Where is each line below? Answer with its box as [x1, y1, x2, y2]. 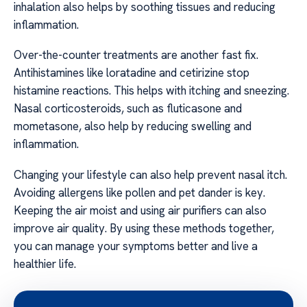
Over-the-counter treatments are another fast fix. [14, 47, 258, 63]
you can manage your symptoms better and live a [14, 238, 258, 254]
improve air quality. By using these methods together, [14, 220, 274, 236]
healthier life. [14, 256, 76, 271]
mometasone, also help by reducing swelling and [14, 119, 251, 134]
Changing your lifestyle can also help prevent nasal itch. [14, 167, 287, 182]
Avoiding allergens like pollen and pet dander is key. [14, 184, 265, 200]
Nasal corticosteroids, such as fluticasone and [14, 101, 242, 116]
